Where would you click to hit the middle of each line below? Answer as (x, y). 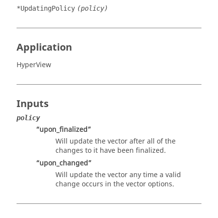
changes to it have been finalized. (111, 151)
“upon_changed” (64, 163)
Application (44, 47)
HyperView (34, 65)
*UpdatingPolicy (46, 8)
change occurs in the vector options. (115, 184)
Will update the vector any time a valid (118, 175)
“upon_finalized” (64, 130)
